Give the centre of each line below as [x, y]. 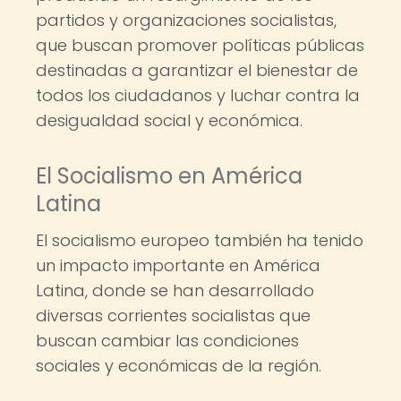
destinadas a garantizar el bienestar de [197, 70]
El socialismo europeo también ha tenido [200, 240]
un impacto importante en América [178, 265]
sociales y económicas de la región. [179, 366]
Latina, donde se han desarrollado [175, 290]
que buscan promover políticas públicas [200, 45]
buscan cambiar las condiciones [167, 341]
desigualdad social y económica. [169, 120]
